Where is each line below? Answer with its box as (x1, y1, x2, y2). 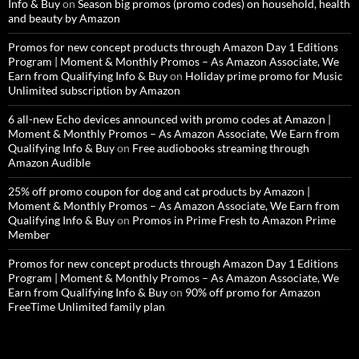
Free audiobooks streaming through (132, 141, 309, 155)
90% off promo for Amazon (185, 285, 321, 300)
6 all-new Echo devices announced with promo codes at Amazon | (8, 112, 331, 127)
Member (8, 228, 50, 242)
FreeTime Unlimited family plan (8, 300, 165, 314)
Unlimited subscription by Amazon (8, 83, 180, 98)
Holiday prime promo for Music (185, 69, 343, 83)
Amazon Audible (8, 155, 91, 170)
